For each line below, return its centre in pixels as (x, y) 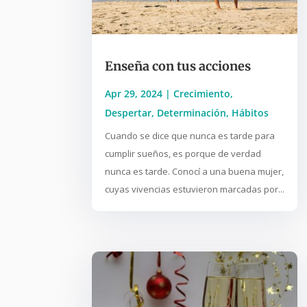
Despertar (128, 113)
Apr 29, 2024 (134, 94)
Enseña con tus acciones (178, 66)
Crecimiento (202, 94)
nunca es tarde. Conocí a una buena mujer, (195, 172)
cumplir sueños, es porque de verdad (183, 154)
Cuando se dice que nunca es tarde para (190, 136)
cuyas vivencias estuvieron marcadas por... (195, 189)
